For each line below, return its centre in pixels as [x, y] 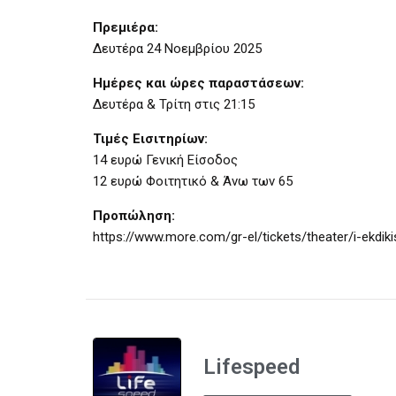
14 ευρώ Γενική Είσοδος [165, 160]
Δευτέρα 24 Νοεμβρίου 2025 [177, 48]
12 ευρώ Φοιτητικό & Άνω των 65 [193, 181]
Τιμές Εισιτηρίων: [150, 138]
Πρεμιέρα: [126, 27]
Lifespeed [251, 366]
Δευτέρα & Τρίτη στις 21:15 [174, 104]
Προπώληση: [134, 215]
